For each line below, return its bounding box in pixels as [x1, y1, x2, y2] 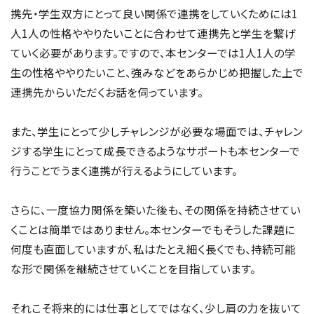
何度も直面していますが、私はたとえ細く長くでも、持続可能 [11, 240, 296, 257]
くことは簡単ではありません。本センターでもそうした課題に [11, 221, 295, 237]
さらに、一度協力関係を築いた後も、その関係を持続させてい [11, 201, 301, 217]
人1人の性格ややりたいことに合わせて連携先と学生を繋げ [11, 25, 296, 41]
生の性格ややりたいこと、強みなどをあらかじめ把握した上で [11, 64, 303, 80]
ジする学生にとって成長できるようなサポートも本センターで [11, 142, 300, 158]
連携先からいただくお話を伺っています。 [11, 83, 203, 100]
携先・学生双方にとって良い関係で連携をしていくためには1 [11, 5, 298, 21]
